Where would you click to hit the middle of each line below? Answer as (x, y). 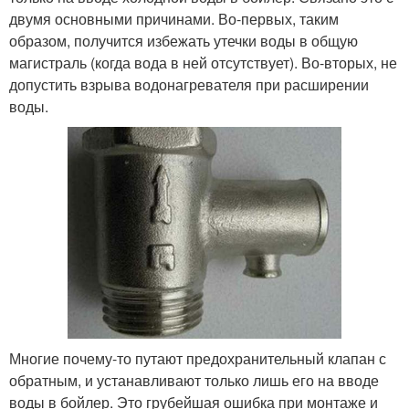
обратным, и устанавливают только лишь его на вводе (194, 380)
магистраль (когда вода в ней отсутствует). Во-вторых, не (203, 63)
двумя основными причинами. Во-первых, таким (174, 19)
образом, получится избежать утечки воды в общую (184, 41)
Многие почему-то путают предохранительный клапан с (198, 358)
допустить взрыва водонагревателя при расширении (189, 85)
